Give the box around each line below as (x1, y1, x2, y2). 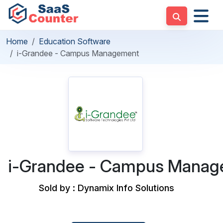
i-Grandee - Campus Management (17, 48, 139, 58)
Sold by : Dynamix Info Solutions (39, 183, 174, 193)
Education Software (39, 36, 111, 46)
